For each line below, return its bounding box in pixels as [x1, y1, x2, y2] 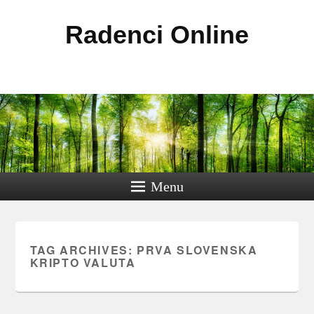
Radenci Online [65, 20, 249, 49]
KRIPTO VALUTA [29, 254, 136, 271]
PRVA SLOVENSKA [136, 242, 258, 258]
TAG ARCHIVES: [29, 242, 137, 258]
